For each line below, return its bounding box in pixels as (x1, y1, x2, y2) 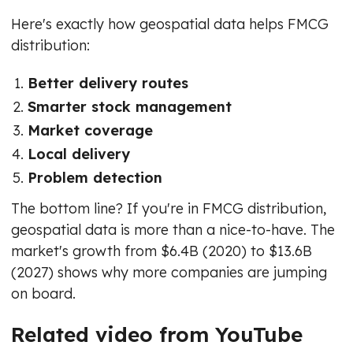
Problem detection (28, 168, 162, 187)
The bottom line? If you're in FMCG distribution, (11, 199, 326, 217)
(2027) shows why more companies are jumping (11, 262, 327, 281)
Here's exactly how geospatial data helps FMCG (11, 14, 329, 33)
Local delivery (28, 144, 130, 163)
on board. (11, 284, 76, 303)
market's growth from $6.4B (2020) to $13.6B (11, 241, 312, 260)
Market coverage (28, 121, 153, 139)
